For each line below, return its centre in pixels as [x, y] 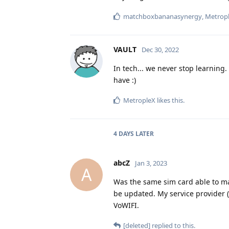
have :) [125, 80]
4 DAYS [124, 133]
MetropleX [139, 100]
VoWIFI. [126, 205]
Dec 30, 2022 [160, 49]
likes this [169, 100]
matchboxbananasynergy [163, 16]
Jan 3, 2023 [151, 163]
